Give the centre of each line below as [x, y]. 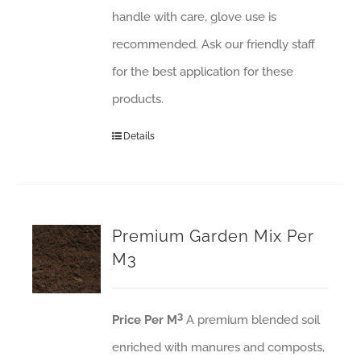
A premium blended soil [252, 320]
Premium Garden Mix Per [214, 236]
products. [138, 99]
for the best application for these [203, 72]
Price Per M [145, 320]
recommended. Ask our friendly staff [214, 44]
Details [139, 136]
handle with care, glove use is [195, 17]
